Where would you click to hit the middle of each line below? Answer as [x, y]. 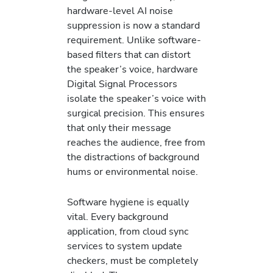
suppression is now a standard [133, 26]
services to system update [125, 246]
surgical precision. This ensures [136, 113]
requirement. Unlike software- [134, 40]
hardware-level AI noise [120, 11]
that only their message [119, 128]
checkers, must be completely [133, 261]
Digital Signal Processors [122, 84]
